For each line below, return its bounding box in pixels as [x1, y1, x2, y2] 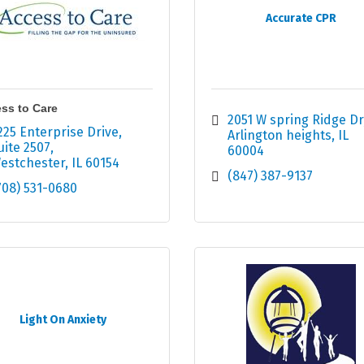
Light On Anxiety [19, 313, 107, 327]
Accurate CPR [265, 11, 336, 26]
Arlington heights [227, 128, 331, 144]
